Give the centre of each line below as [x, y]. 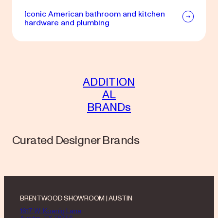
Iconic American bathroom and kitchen [94, 14]
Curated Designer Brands [76, 140]
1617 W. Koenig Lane [51, 211]
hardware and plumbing [67, 22]
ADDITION [109, 82]
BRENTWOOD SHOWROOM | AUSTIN [76, 198]
